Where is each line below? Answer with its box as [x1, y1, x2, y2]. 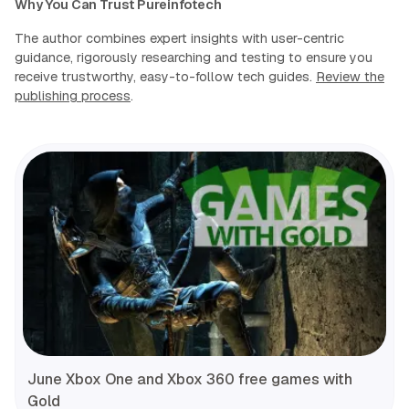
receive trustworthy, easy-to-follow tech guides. [15, 68, 316, 85]
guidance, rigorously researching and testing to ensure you [15, 48, 372, 66]
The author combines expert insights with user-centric [15, 29, 344, 47]
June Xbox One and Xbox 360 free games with [27, 369, 352, 389]
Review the [316, 68, 384, 85]
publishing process [15, 87, 131, 104]
